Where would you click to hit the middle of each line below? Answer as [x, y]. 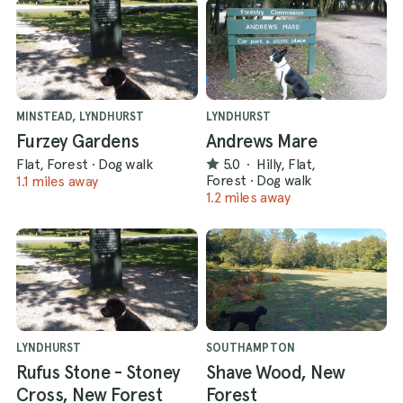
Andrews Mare [261, 142]
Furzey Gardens [78, 142]
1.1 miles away [57, 182]
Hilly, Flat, [286, 164]
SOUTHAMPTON [250, 348]
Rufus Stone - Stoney [99, 373]
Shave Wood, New [275, 373]
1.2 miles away [248, 198]
